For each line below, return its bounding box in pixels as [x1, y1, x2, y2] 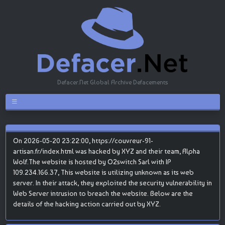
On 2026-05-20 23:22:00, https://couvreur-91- [13, 136, 153, 145]
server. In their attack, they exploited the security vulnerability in [13, 178, 212, 187]
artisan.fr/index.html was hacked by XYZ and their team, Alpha [13, 147, 200, 155]
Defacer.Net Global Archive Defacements [57, 78, 168, 86]
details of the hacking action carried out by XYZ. [13, 199, 161, 208]
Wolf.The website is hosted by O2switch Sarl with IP [13, 157, 171, 166]
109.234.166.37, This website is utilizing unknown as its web [13, 168, 194, 176]
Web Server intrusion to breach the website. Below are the [13, 189, 193, 197]
